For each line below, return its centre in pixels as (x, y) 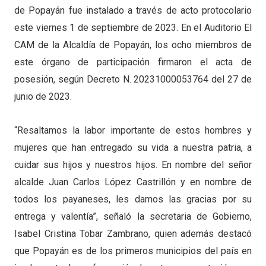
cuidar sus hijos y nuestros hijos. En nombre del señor (133, 164)
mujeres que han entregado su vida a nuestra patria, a (133, 147)
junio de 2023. (43, 96)
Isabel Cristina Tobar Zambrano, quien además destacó (133, 233)
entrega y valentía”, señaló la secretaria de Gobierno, (133, 216)
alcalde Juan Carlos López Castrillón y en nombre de (133, 182)
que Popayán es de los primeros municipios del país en (133, 251)
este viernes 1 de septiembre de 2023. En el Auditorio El (133, 27)
